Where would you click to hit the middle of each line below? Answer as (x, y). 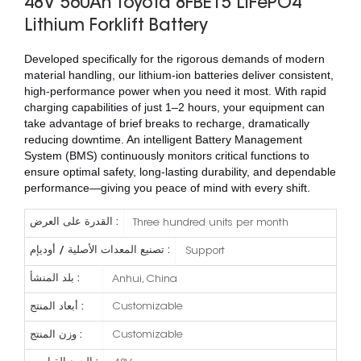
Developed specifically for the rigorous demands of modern (174, 59)
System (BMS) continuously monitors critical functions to (167, 156)
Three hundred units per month (210, 223)
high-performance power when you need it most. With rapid (175, 91)
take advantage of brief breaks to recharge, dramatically (167, 124)
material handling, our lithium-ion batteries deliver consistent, (179, 75)
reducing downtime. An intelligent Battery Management (163, 140)
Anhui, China (144, 280)
